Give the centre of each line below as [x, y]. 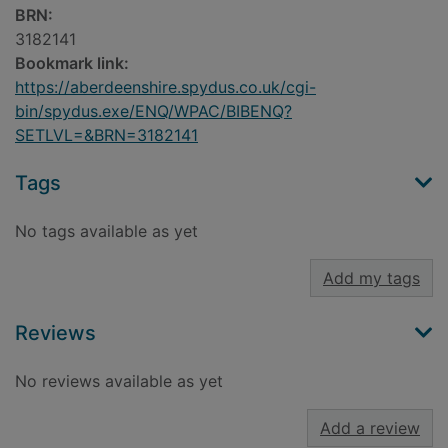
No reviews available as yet [119, 381]
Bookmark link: [72, 63]
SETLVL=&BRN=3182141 [106, 135]
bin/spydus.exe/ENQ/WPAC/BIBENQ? [153, 111]
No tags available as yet [106, 231]
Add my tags [371, 278]
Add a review [370, 428]
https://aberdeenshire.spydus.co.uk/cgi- [165, 87]
